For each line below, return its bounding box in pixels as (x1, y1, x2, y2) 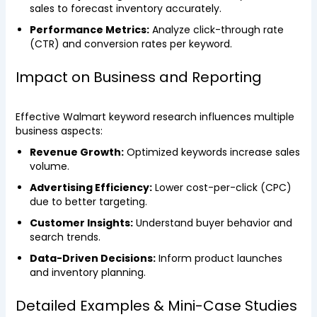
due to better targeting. (29, 195, 147, 209)
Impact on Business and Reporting (15, 67, 262, 87)
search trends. (29, 230, 100, 244)
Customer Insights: (29, 216, 133, 230)
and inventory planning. (29, 265, 146, 279)
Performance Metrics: (29, 23, 149, 37)
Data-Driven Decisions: (29, 251, 156, 265)
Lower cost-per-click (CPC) (151, 180, 292, 195)
